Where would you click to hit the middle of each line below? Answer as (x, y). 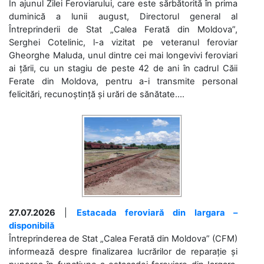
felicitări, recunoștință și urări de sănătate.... (97, 94)
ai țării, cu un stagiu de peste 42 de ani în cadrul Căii (123, 68)
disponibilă (32, 226)
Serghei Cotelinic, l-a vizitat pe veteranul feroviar (123, 42)
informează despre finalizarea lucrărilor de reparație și (123, 252)
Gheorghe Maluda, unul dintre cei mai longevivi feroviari (123, 55)
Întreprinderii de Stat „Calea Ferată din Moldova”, (123, 29)
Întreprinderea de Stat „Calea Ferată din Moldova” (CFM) (123, 239)
